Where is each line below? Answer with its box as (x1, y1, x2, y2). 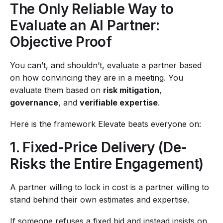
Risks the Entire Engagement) (10, 155, 204, 173)
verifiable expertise (80, 98, 158, 108)
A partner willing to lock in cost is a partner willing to (10, 182, 209, 193)
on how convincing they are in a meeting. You (10, 73, 183, 83)
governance (10, 98, 58, 108)
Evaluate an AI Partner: (10, 17, 160, 34)
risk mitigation (103, 85, 159, 96)
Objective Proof (10, 33, 112, 51)
